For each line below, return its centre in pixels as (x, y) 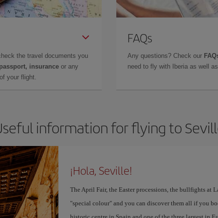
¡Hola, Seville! (101, 170)
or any (69, 66)
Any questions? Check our (166, 56)
